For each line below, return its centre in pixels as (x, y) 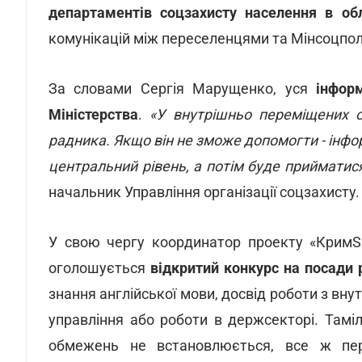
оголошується (97, 268)
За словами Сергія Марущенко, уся (182, 88)
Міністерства (93, 114)
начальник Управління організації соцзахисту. (204, 192)
